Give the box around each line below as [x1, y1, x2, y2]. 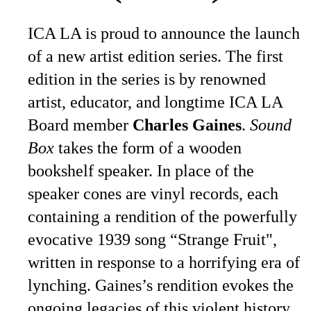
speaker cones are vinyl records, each [28, 185, 278, 203]
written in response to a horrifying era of [28, 253, 300, 271]
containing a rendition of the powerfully [28, 208, 297, 226]
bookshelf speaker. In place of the [28, 162, 254, 180]
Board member [28, 116, 133, 134]
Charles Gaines [133, 116, 242, 134]
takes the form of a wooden [54, 139, 242, 157]
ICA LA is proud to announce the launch [28, 24, 300, 42]
